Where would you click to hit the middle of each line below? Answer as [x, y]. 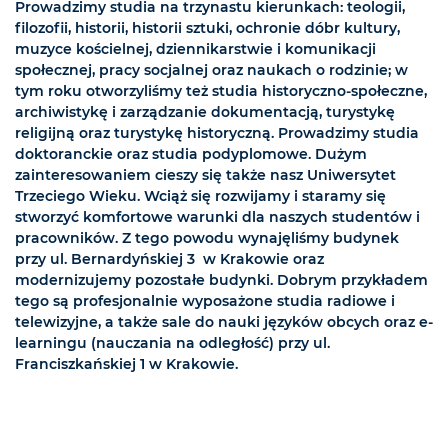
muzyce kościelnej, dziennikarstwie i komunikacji [195, 49]
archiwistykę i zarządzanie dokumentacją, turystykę [205, 112]
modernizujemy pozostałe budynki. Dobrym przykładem [221, 280]
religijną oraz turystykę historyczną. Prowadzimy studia [217, 133]
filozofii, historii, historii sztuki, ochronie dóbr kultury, [207, 28]
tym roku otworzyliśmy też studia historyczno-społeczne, [221, 91]
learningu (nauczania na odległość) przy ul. [172, 343]
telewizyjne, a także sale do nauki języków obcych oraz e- [224, 322]
